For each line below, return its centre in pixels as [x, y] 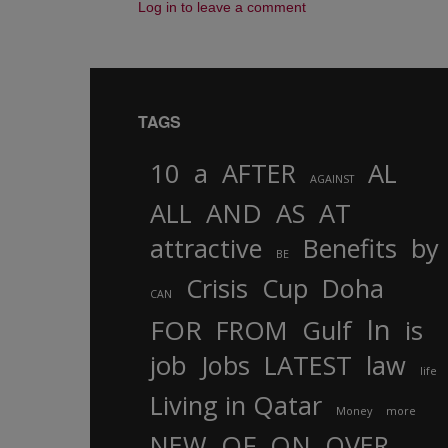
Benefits [350, 248]
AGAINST [332, 179]
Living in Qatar [236, 405]
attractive [206, 248]
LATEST [308, 365]
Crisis [217, 288]
